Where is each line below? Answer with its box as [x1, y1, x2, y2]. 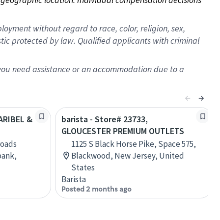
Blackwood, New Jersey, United [71, 150, 184, 161]
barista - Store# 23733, [61, 113, 148, 125]
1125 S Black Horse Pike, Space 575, [71, 138, 196, 149]
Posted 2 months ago [61, 185, 132, 193]
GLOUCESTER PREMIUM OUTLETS [61, 125, 184, 137]
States [71, 162, 95, 173]
